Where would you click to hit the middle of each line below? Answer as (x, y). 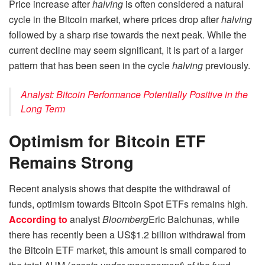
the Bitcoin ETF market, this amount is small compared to (128, 250)
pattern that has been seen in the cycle (91, 66)
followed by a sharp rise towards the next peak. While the (128, 35)
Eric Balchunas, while (194, 219)
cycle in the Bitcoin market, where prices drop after (115, 20)
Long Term (43, 109)
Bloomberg (125, 219)
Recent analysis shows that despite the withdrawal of (119, 188)
